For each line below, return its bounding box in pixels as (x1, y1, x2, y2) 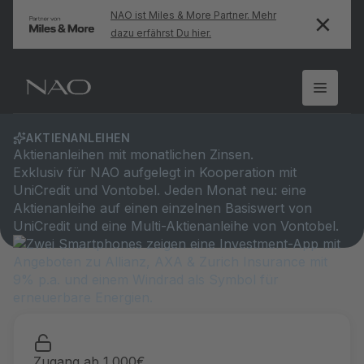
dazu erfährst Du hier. (110, 27, 211, 39)
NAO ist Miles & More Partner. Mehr (110, 9, 276, 21)
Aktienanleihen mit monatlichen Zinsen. (13, 146, 253, 162)
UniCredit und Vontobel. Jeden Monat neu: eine (13, 182, 306, 198)
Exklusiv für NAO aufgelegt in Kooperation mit (13, 164, 297, 180)
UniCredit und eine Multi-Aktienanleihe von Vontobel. (13, 218, 339, 234)
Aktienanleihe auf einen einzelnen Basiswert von (13, 200, 312, 216)
